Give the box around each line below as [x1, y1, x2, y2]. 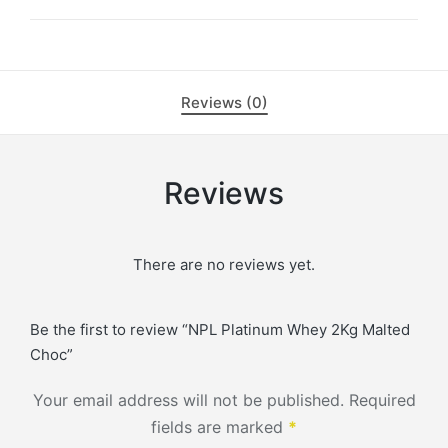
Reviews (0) [180, 92, 268, 112]
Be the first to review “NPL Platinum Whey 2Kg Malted [30, 319, 410, 339]
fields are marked [151, 416, 288, 437]
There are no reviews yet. [133, 254, 315, 274]
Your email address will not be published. [32, 389, 344, 410]
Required [348, 389, 416, 410]
